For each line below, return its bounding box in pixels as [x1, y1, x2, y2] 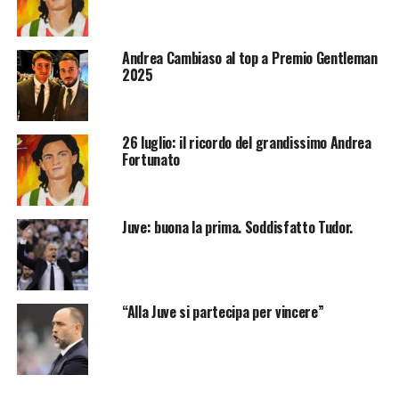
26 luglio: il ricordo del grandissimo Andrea [121, 132, 371, 154]
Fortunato [121, 149, 180, 171]
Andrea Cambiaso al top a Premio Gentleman [121, 47, 378, 69]
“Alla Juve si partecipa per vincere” [121, 301, 324, 323]
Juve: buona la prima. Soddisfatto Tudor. [121, 216, 354, 239]
